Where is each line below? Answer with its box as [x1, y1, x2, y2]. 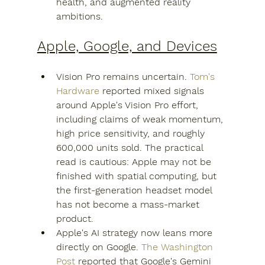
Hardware [56, 85, 99, 96]
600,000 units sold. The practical [56, 142, 206, 153]
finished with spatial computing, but [56, 170, 219, 182]
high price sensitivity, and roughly [56, 128, 208, 139]
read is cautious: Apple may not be [56, 156, 214, 167]
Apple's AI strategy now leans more [56, 227, 215, 238]
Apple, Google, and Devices [37, 38, 217, 54]
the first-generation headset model [56, 185, 215, 196]
